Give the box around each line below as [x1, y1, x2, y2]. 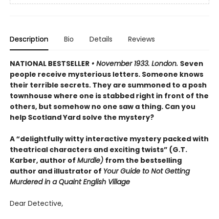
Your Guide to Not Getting [103, 166, 190, 176]
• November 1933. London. [89, 59, 180, 68]
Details [89, 34, 112, 44]
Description [10, 34, 48, 44]
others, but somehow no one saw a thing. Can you [10, 102, 196, 111]
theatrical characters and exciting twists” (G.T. [10, 145, 187, 154]
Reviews [128, 34, 155, 44]
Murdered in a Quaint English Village [10, 177, 130, 187]
